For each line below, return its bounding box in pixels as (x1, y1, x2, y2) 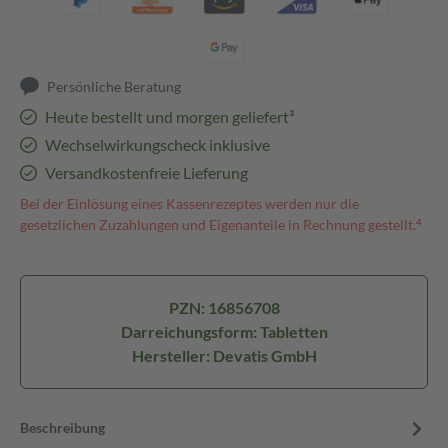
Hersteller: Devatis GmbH (131, 346, 317, 365)
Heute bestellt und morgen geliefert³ (44, 107, 294, 126)
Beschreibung (20, 419, 105, 436)
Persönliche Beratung (47, 78, 182, 95)
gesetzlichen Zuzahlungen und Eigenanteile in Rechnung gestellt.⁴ (20, 216, 422, 233)
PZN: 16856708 (168, 298, 280, 317)
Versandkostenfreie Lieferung (44, 163, 248, 182)
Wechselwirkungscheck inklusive (44, 135, 270, 154)
